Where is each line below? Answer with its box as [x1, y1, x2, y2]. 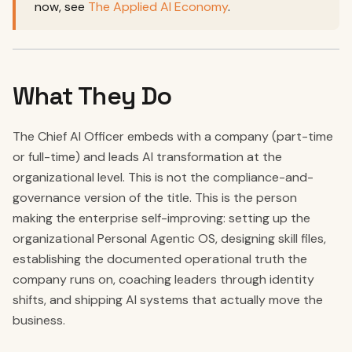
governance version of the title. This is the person [13, 189, 297, 206]
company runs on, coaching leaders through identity [13, 271, 314, 288]
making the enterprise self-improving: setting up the [13, 210, 310, 226]
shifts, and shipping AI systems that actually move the [13, 291, 323, 308]
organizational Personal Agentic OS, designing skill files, [13, 230, 326, 247]
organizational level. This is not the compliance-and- [13, 169, 313, 185]
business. [13, 312, 65, 328]
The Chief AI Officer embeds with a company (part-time [13, 128, 333, 145]
